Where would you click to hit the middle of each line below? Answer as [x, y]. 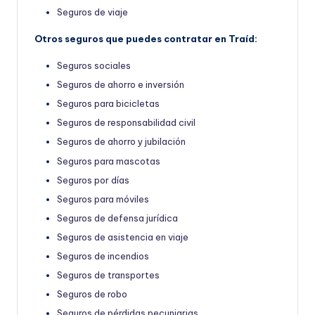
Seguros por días [93, 180]
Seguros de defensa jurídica [117, 218]
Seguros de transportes [108, 275]
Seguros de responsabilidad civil [126, 123]
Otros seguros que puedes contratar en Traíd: [146, 38]
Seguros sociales [94, 65]
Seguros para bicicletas [108, 104]
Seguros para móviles [103, 199]
